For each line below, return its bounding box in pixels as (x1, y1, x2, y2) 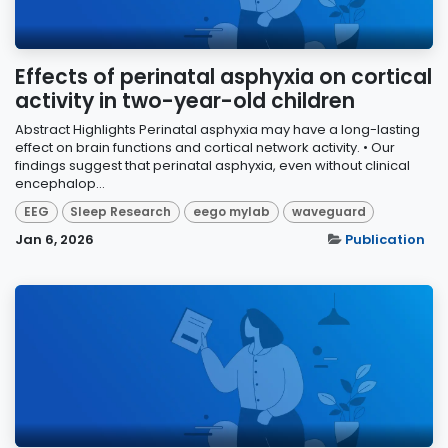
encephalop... (15, 173, 105, 193)
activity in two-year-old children (15, 86, 355, 115)
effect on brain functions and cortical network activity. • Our (15, 137, 395, 157)
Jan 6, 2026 (15, 230, 94, 250)
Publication (345, 230, 425, 250)
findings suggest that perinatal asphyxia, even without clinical (15, 155, 410, 175)
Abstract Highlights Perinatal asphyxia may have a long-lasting (15, 119, 420, 139)
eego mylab (192, 203, 270, 221)
